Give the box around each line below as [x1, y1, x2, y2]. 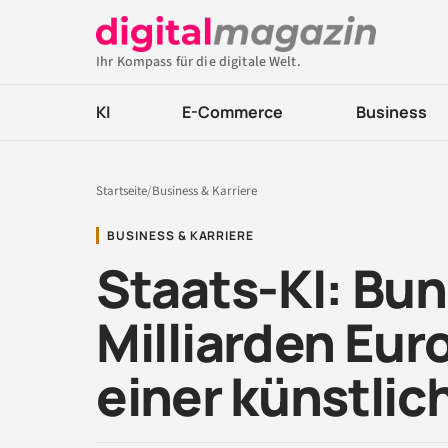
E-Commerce [182, 101, 284, 123]
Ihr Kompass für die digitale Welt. [96, 52, 301, 72]
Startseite [96, 182, 147, 200]
